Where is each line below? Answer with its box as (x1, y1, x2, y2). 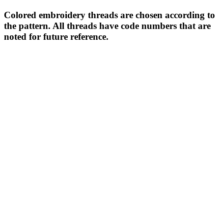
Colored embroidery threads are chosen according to (4, 9, 215, 20)
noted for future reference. (4, 31, 109, 42)
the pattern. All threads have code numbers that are (4, 20, 211, 31)
